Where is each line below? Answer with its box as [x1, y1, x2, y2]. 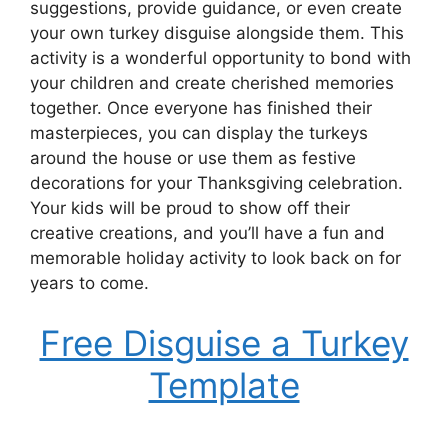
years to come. [30, 273, 149, 293]
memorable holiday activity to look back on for [30, 248, 401, 268]
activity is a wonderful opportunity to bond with [30, 48, 411, 68]
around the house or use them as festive [30, 148, 356, 168]
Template [148, 363, 300, 406]
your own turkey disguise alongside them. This [30, 23, 404, 43]
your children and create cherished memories [30, 73, 394, 93]
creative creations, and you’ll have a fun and [30, 223, 385, 243]
